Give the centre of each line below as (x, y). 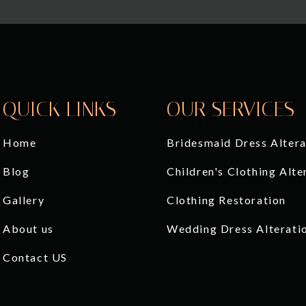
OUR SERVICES (231, 109)
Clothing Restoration (226, 199)
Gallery (24, 199)
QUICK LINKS (59, 109)
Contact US (35, 257)
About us (28, 228)
